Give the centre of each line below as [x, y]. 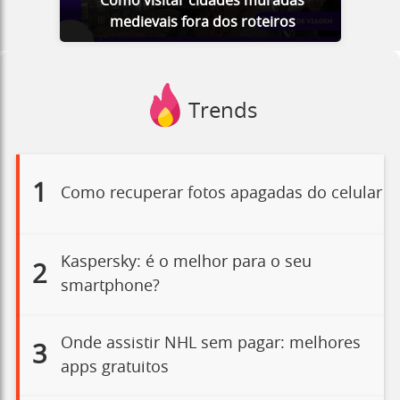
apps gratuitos [114, 367]
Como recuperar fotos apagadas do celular [221, 194]
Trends [222, 111]
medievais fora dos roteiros [202, 22]
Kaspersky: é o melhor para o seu [186, 263]
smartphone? [110, 287]
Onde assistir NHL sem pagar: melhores [210, 343]
